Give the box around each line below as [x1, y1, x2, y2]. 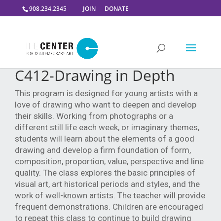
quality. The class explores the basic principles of [15, 168, 195, 178]
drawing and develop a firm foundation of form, [15, 145, 191, 155]
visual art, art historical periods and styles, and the [15, 179, 200, 189]
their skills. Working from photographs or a [15, 111, 173, 121]
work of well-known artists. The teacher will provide [15, 190, 205, 200]
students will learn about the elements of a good [15, 134, 194, 144]
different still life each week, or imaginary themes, [15, 122, 199, 132]
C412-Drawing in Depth [15, 65, 175, 85]
